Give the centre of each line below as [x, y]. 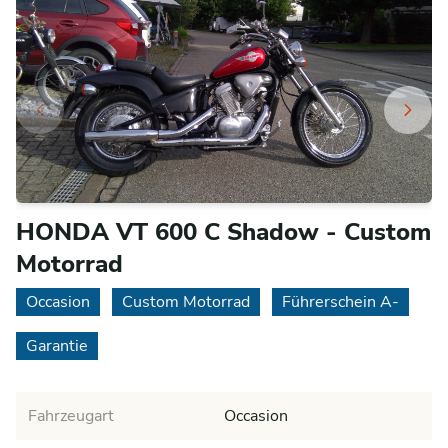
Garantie [57, 346]
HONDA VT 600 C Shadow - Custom [223, 232]
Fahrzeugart [71, 416]
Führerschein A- [340, 302]
